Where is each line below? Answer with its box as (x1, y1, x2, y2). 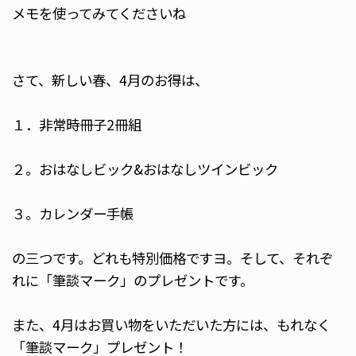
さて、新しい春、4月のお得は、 (12, 70, 208, 90)
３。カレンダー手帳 (12, 203, 133, 223)
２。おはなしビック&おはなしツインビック (12, 159, 278, 179)
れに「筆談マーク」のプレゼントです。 (12, 270, 253, 290)
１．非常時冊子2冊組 (12, 114, 141, 134)
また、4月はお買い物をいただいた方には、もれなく (12, 315, 331, 335)
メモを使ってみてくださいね (12, 3, 186, 23)
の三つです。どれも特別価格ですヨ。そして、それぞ (12, 248, 333, 268)
